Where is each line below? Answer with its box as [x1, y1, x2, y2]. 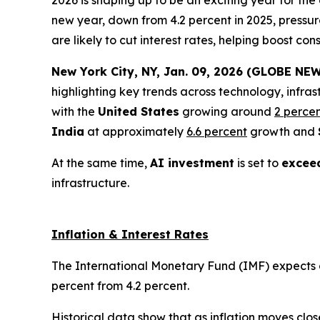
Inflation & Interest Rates [51, 227, 209, 241]
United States [98, 104, 179, 119]
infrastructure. [51, 176, 132, 190]
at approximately [84, 124, 186, 139]
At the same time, [51, 156, 150, 170]
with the [51, 104, 98, 119]
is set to [234, 156, 281, 170]
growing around [179, 104, 274, 119]
